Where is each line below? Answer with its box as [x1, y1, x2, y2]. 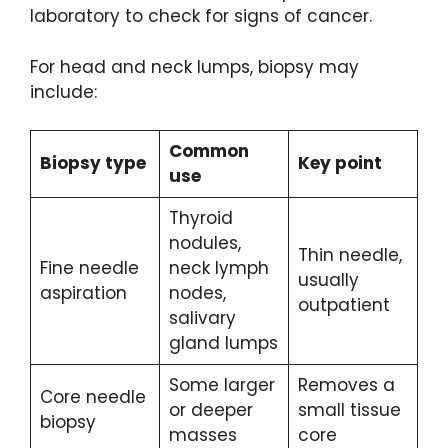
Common [168, 139, 249, 164]
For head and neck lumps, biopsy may [30, 54, 359, 79]
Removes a [297, 373, 395, 398]
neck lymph [168, 256, 269, 281]
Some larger [168, 373, 275, 398]
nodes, [168, 281, 226, 306]
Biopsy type [39, 151, 146, 176]
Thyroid [168, 206, 233, 231]
